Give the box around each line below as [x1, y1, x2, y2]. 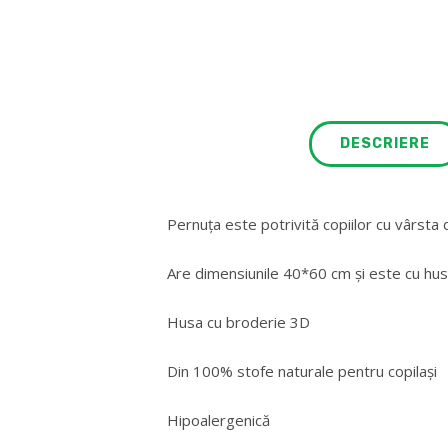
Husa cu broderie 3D [166, 311, 310, 332]
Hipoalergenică [166, 409, 270, 430]
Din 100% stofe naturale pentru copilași [166, 360, 437, 381]
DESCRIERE [339, 134, 430, 152]
